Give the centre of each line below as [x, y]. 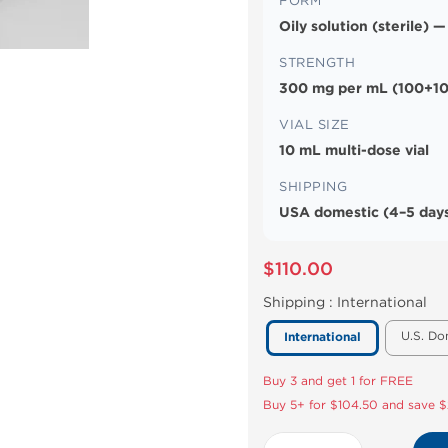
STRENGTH [317, 62]
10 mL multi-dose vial [354, 150]
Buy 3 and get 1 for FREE [338, 381]
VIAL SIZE [314, 124]
